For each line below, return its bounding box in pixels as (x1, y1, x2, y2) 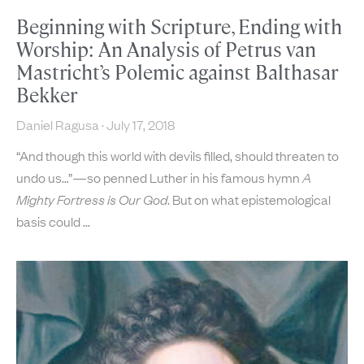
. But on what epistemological (167, 190, 331, 209)
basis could (16, 212, 83, 231)
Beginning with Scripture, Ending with (16, 15, 342, 41)
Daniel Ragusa (16, 115, 102, 134)
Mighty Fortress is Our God (16, 190, 167, 209)
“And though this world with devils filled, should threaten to (16, 146, 339, 165)
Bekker (16, 83, 77, 109)
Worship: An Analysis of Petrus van (16, 37, 316, 63)
